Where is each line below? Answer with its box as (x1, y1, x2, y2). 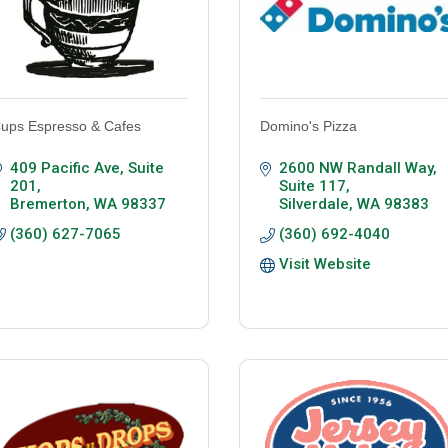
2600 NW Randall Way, (278, 159, 437, 178)
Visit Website (278, 255, 371, 274)
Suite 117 (278, 177, 346, 196)
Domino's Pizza (260, 118, 357, 135)
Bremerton (9, 195, 86, 214)
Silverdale (278, 195, 349, 214)
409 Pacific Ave (9, 159, 120, 178)
